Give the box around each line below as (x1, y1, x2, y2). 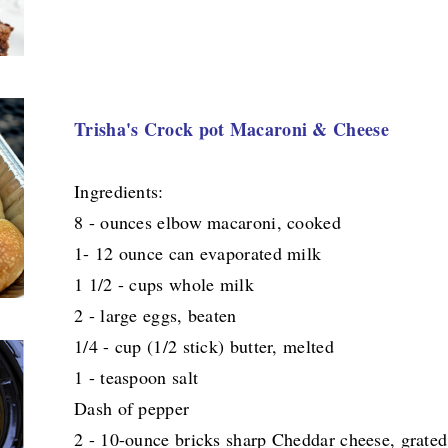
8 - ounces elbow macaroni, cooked (74, 210, 341, 235)
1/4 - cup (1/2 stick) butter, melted (74, 334, 334, 359)
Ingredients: (74, 179, 164, 204)
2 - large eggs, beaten (74, 303, 237, 328)
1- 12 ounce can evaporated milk (74, 241, 322, 266)
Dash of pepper (74, 396, 190, 421)
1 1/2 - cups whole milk (74, 272, 254, 297)
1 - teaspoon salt (74, 365, 199, 390)
